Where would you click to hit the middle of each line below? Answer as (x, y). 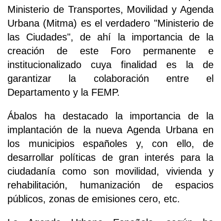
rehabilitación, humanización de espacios (110, 185)
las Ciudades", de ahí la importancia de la (110, 37)
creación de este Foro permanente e (110, 51)
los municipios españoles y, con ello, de (110, 143)
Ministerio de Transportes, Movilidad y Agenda (110, 9)
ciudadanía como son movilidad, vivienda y (110, 171)
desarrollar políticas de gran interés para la (110, 157)
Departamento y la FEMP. (64, 92)
